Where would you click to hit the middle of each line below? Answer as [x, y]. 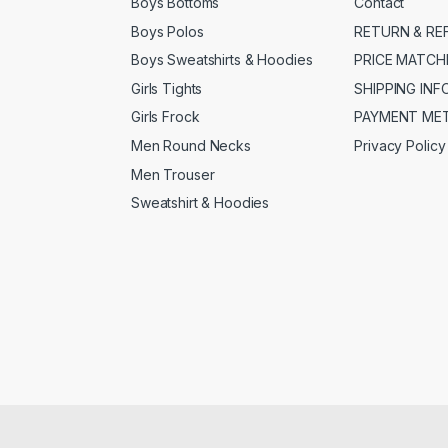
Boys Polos [167, 31]
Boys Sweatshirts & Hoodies [222, 60]
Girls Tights [167, 88]
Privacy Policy [400, 145]
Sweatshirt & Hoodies [200, 203]
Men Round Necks [191, 145]
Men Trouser [173, 174]
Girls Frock [165, 117]
